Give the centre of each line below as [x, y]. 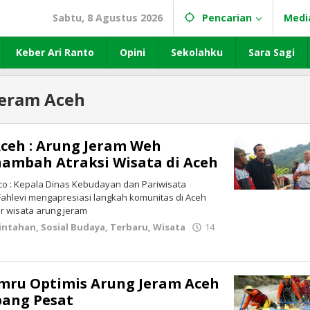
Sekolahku [197, 52]
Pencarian [227, 18]
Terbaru [129, 227]
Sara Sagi [272, 52]
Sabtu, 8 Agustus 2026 [108, 18]
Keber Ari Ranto [55, 52]
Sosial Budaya [73, 227]
